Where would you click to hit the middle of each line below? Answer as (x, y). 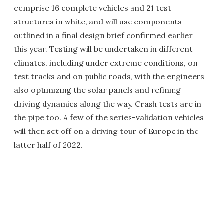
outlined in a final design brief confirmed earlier (103, 35)
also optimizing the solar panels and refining (97, 90)
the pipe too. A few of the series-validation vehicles (109, 117)
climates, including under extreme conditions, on (106, 62)
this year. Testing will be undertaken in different (103, 49)
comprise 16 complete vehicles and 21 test (92, 8)
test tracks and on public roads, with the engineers (109, 76)
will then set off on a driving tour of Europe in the (106, 131)
